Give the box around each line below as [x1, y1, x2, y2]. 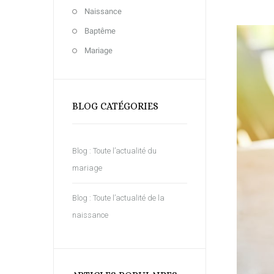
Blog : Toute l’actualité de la [72, 193, 165, 202]
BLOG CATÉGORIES [72, 100, 158, 112]
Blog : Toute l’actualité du [72, 146, 157, 155]
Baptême [84, 26, 116, 35]
